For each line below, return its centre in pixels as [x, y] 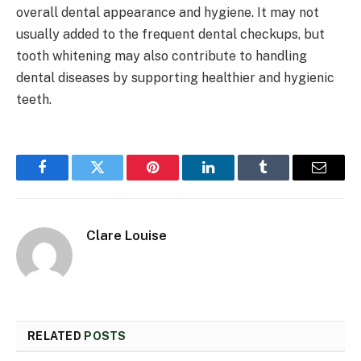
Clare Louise [127, 235]
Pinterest [177, 179]
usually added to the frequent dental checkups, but [170, 34]
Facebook [69, 179]
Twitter [117, 179]
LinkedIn [233, 179]
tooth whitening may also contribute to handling [162, 56]
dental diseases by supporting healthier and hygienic [175, 77]
